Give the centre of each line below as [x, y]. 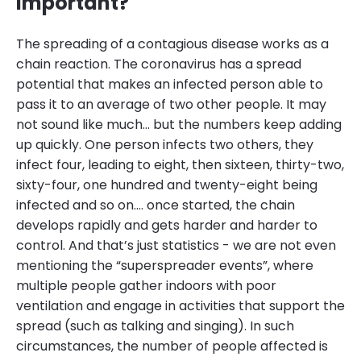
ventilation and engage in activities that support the [180, 306]
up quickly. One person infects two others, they [165, 145]
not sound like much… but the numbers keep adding [179, 125]
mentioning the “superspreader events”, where [165, 266]
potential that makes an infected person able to [170, 85]
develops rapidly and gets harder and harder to [167, 226]
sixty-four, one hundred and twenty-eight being [167, 185]
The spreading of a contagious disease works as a [172, 44]
